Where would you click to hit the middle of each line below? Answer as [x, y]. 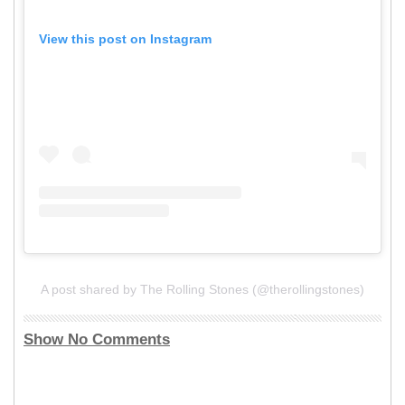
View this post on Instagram [125, 38]
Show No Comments [97, 340]
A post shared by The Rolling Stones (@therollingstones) [202, 290]
